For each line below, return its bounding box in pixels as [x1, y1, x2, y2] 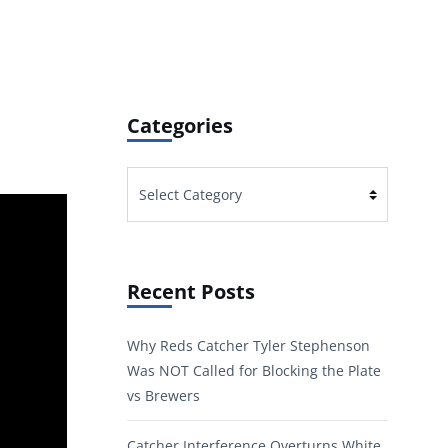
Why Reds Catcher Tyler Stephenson [127, 336, 370, 356]
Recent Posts [127, 278, 255, 306]
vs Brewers [127, 386, 200, 406]
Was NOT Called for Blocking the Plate [127, 361, 381, 381]
